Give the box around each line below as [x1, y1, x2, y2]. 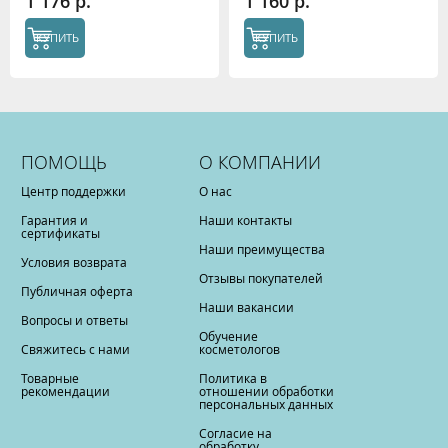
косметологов [199, 341, 281, 357]
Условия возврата [21, 254, 127, 270]
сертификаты [21, 225, 100, 241]
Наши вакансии [199, 299, 295, 315]
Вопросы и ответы [21, 312, 128, 328]
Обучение [199, 328, 259, 344]
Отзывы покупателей [199, 270, 324, 286]
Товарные [21, 370, 79, 386]
